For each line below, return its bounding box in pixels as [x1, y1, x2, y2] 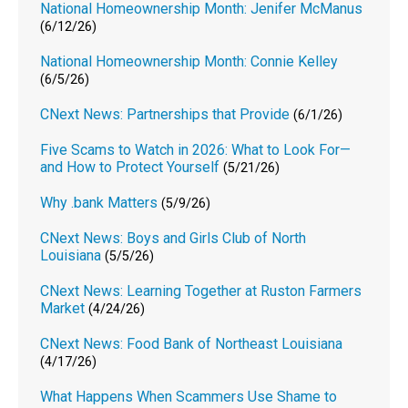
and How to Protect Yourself [40, 158, 220, 176]
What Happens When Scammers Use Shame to [40, 387, 338, 405]
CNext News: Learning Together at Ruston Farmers [40, 281, 362, 300]
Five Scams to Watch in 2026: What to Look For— [40, 140, 352, 158]
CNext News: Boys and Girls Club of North [40, 229, 307, 247]
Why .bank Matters [40, 193, 158, 211]
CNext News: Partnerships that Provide [40, 105, 291, 123]
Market [40, 299, 86, 317]
